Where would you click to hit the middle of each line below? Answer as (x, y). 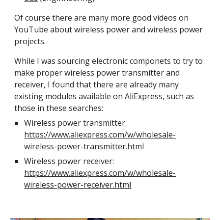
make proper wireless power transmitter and (97, 73)
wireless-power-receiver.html (78, 185)
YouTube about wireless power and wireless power (109, 29)
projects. (30, 41)
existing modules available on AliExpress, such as (104, 96)
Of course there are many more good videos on (102, 18)
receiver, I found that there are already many (97, 84)
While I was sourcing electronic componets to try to (109, 61)
